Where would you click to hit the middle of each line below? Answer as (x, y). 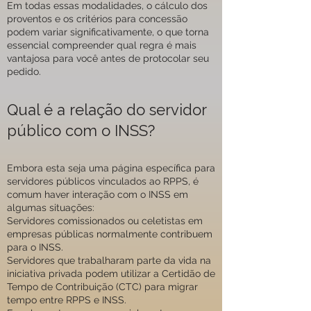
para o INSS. (35, 247)
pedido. (24, 72)
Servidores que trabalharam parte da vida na (109, 260)
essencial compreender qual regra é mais (102, 45)
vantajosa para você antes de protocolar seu (108, 58)
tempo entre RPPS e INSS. (67, 300)
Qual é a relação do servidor (107, 110)
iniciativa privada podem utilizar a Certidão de (111, 274)
